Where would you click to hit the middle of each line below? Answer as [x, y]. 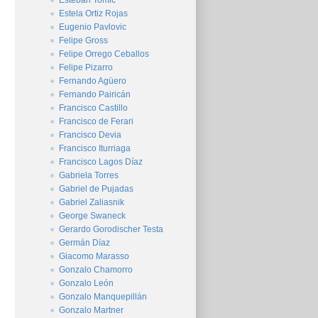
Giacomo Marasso [94, 256]
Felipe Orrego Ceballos [104, 54]
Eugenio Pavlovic [93, 27]
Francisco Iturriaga [95, 148]
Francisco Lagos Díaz [101, 162]
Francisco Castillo [93, 108]
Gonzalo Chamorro [96, 270]
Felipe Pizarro [86, 67]
